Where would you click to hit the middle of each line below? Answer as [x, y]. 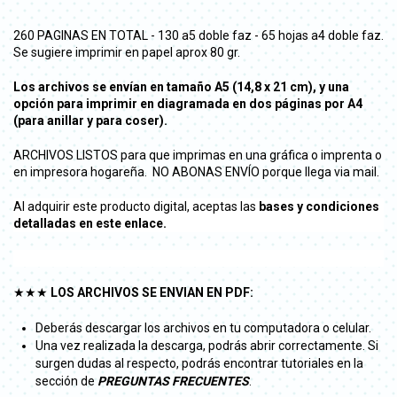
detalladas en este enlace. [90, 223]
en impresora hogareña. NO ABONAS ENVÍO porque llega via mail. [196, 171]
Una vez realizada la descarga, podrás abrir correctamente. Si [207, 345]
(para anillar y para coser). [90, 120]
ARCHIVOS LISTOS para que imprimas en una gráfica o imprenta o [198, 155]
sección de [66, 381]
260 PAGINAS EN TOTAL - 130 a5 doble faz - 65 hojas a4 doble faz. [198, 35]
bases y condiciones [319, 206]
